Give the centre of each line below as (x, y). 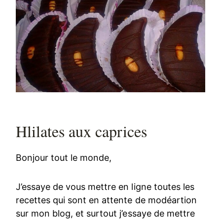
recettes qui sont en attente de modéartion (106, 200)
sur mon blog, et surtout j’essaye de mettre (105, 214)
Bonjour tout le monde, (64, 158)
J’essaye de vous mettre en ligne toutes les (105, 187)
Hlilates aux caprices (82, 131)
